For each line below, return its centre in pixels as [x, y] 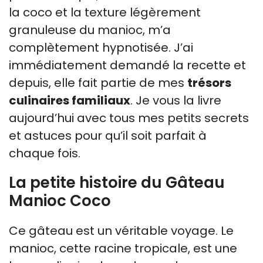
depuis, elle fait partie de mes [98, 83]
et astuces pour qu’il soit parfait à [108, 136]
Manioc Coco [60, 201]
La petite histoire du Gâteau [117, 183]
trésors [209, 83]
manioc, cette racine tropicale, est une [123, 248]
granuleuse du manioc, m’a [90, 30]
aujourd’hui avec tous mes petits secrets [129, 118]
